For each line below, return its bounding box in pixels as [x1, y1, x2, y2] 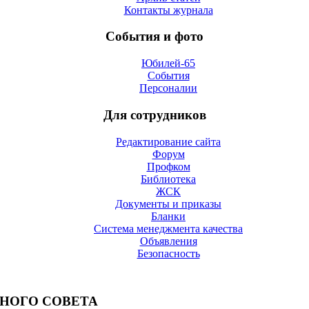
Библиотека [141, 172, 196, 185]
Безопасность [137, 247, 200, 259]
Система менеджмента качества [94, 222, 243, 235]
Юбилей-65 [141, 57, 195, 70]
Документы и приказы [115, 197, 221, 210]
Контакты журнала [123, 3, 213, 16]
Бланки [151, 210, 186, 222]
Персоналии [139, 82, 197, 94]
